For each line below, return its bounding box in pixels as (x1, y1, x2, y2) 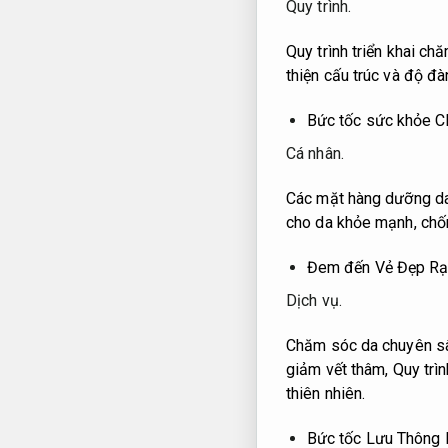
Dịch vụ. (286, 291, 342, 311)
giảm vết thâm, (286, 360, 393, 380)
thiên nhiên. (286, 384, 366, 404)
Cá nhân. (286, 144, 344, 164)
